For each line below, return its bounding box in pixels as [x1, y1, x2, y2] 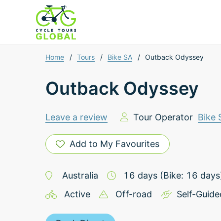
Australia [62, 170, 98, 181]
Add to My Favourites [70, 139, 159, 149]
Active [64, 189, 90, 199]
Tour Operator [128, 112, 198, 122]
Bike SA [108, 53, 133, 61]
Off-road [115, 189, 152, 199]
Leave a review [45, 112, 108, 122]
